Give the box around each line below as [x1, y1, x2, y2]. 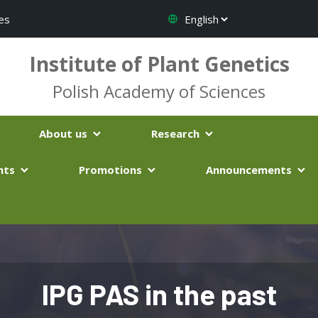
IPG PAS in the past [41, 277, 277, 311]
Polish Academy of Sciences [53, 79, 265, 103]
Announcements [206, 163, 295, 177]
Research [151, 126, 202, 141]
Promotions [79, 163, 145, 177]
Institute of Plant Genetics [28, 50, 290, 77]
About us [39, 126, 90, 141]
